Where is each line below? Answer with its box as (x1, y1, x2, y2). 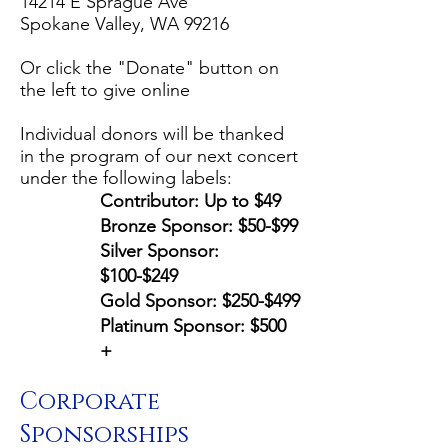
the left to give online (20, 79, 190, 101)
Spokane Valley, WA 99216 (20, 13, 229, 35)
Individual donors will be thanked (20, 123, 284, 145)
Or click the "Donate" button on (20, 57, 279, 79)
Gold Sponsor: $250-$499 (100, 290, 300, 312)
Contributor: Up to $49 (100, 190, 281, 212)
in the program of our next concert (20, 145, 298, 167)
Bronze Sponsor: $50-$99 (100, 215, 298, 237)
